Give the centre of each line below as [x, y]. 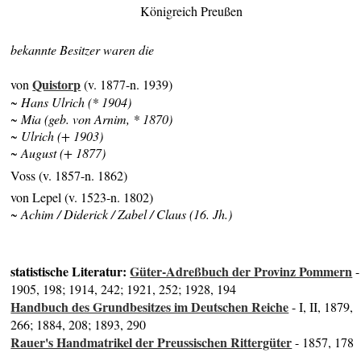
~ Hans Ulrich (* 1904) [71, 102]
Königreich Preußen [191, 10]
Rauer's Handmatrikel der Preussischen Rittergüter [151, 342]
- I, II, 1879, [321, 307]
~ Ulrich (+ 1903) [57, 136]
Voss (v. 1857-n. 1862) [69, 175]
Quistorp [57, 85]
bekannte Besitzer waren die [83, 50]
